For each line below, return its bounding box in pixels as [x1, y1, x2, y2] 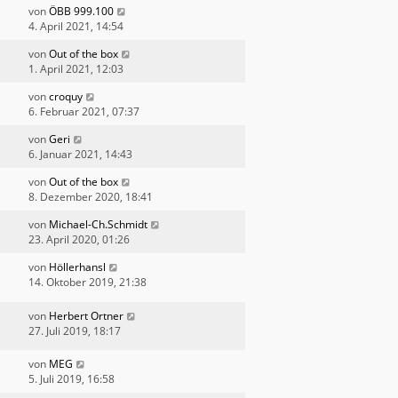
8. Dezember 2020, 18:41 [28, 189, 153, 205]
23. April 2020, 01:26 [28, 232, 130, 248]
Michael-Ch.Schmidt [49, 217, 147, 233]
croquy [49, 89, 83, 105]
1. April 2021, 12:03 [28, 61, 123, 77]
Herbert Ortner [49, 307, 123, 323]
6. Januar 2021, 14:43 [28, 147, 132, 163]
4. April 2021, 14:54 [28, 19, 123, 35]
